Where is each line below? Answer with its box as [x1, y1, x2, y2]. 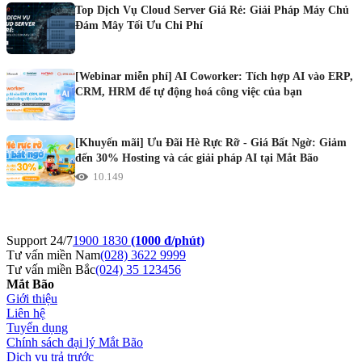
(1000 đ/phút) [131, 234, 204, 247]
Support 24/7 [6, 234, 73, 247]
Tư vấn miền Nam [6, 248, 100, 262]
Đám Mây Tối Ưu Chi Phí [75, 19, 203, 32]
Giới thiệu [6, 292, 57, 305]
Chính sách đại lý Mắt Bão [6, 335, 143, 349]
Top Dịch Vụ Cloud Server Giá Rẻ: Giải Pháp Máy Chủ [75, 4, 349, 16]
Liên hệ [6, 306, 45, 320]
